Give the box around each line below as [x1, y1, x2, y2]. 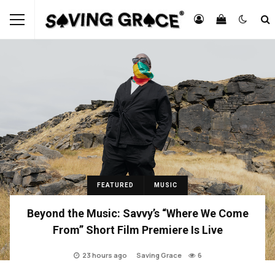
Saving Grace [136, 250, 182, 260]
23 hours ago [82, 250, 127, 260]
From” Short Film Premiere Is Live [52, 223, 223, 236]
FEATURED [97, 182, 134, 188]
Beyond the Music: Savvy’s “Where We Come [26, 207, 249, 220]
